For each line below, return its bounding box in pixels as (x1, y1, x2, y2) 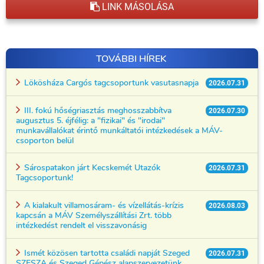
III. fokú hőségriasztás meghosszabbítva (22, 104, 171, 116)
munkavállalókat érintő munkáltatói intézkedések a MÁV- (16, 124, 223, 136)
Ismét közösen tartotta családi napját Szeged (22, 246, 190, 259)
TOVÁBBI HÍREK (95, 52, 166, 65)
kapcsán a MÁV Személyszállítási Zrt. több (16, 209, 171, 222)
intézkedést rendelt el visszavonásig (16, 219, 147, 232)
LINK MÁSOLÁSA (100, 1, 174, 12)
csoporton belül (16, 134, 74, 146)
